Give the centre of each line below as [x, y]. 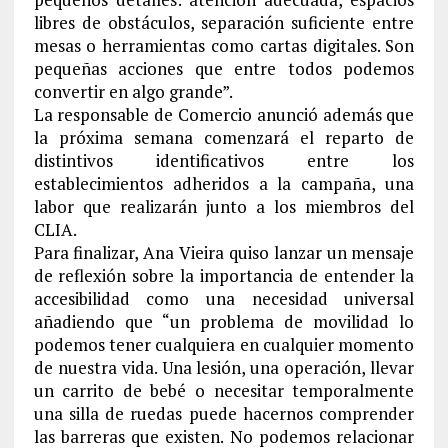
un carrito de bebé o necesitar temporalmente [224, 391]
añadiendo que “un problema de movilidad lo [224, 322]
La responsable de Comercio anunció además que [224, 115]
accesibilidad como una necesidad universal [224, 299]
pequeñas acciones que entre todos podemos [224, 69]
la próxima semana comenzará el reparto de [224, 138]
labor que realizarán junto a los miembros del [224, 207]
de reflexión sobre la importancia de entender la [224, 276]
